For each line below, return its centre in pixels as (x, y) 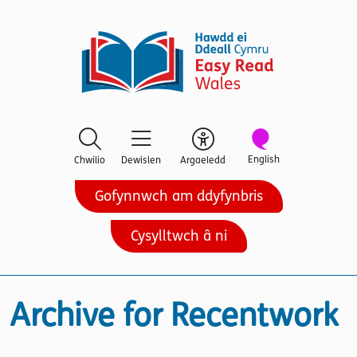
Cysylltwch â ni (178, 236)
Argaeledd (203, 160)
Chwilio (90, 160)
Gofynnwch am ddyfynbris (178, 196)
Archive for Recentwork (174, 316)
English (264, 159)
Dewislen (141, 160)
